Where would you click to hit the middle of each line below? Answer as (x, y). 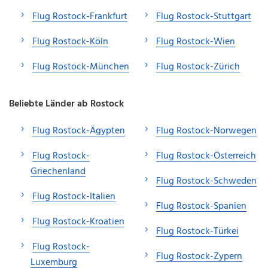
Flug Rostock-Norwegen (206, 131)
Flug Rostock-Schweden (206, 181)
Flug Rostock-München (81, 67)
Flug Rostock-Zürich (198, 67)
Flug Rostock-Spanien (201, 206)
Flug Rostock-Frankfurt (80, 16)
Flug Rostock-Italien (74, 197)
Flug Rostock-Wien (196, 42)
